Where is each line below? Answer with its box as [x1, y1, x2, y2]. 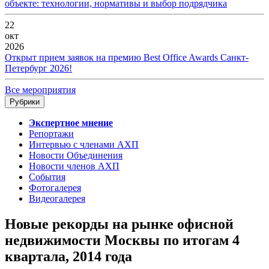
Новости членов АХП [29, 161, 119, 172]
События [29, 172, 65, 183]
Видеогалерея [29, 193, 85, 204]
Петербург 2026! [5, 63, 72, 74]
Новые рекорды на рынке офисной [5, 216, 234, 232]
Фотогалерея [29, 183, 81, 193]
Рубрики [10, 97, 40, 107]
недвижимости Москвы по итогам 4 [5, 232, 240, 249]
